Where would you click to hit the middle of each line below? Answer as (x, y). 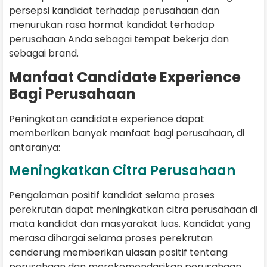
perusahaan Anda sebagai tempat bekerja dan (119, 39)
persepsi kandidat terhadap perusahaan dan (114, 10)
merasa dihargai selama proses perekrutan (111, 238)
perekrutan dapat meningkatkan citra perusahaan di (133, 210)
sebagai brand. (45, 53)
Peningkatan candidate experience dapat (107, 119)
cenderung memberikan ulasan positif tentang (118, 253)
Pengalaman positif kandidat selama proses (112, 195)
